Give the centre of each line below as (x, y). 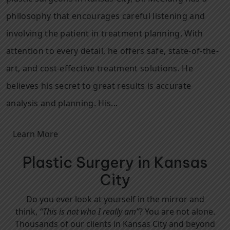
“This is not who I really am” (89, 212)
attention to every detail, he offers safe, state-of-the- (112, 51)
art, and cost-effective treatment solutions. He (100, 68)
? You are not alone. (177, 212)
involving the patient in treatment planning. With (105, 33)
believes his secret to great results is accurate (99, 86)
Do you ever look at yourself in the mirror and (115, 199)
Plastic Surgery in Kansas (115, 162)
